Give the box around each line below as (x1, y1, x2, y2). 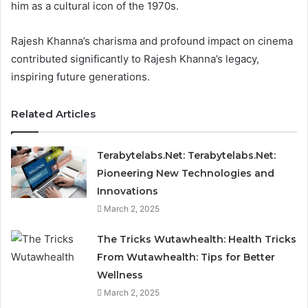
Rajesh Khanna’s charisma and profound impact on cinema (11, 34, 293, 47)
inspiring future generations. (11, 69, 150, 83)
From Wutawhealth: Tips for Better (97, 250, 276, 263)
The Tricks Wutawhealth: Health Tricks (97, 232, 297, 245)
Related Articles (11, 107, 96, 120)
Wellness (97, 268, 144, 281)
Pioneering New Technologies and (97, 166, 275, 179)
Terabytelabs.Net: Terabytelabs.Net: (97, 148, 276, 162)
